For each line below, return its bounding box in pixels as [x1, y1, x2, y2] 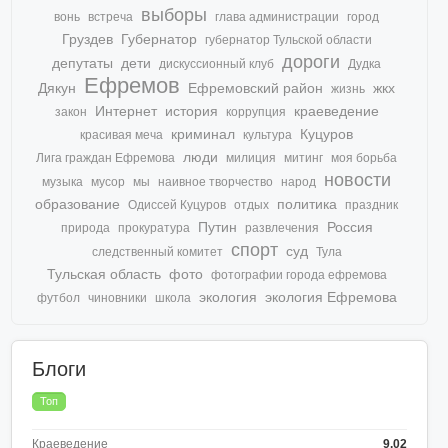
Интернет [94, 103, 157, 120]
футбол [36, 291, 80, 306]
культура [243, 128, 293, 143]
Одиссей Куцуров [128, 198, 227, 213]
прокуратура [117, 221, 190, 236]
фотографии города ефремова [210, 268, 387, 283]
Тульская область [46, 266, 161, 283]
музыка [42, 175, 84, 190]
